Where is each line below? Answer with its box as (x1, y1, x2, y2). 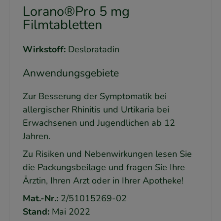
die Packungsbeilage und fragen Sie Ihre (23, 161, 185, 173)
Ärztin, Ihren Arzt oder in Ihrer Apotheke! (23, 174, 184, 186)
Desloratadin (66, 43, 119, 55)
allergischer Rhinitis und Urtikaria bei (23, 103, 169, 115)
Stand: (23, 205, 49, 218)
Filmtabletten (23, 16, 102, 35)
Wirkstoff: (23, 43, 66, 55)
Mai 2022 (49, 205, 90, 218)
